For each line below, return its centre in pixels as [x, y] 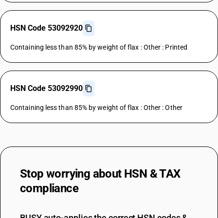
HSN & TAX [152, 174]
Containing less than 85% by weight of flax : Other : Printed [99, 47]
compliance [49, 188]
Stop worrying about [72, 174]
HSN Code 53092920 [46, 28]
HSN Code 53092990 [46, 88]
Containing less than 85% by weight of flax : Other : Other [96, 108]
